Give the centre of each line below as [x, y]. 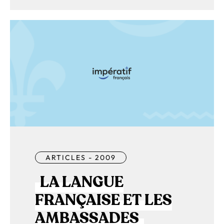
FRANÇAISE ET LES [103, 200]
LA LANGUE [82, 182]
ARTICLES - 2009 [81, 157]
